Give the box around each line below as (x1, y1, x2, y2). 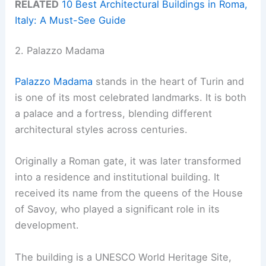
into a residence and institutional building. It (15, 171, 220, 183)
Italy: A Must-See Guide (15, 14, 126, 26)
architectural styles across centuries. (15, 123, 188, 135)
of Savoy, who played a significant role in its (15, 203, 220, 216)
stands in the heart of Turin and (93, 75, 245, 87)
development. (15, 219, 80, 232)
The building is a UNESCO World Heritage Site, (15, 251, 232, 263)
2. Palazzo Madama (15, 45, 105, 57)
